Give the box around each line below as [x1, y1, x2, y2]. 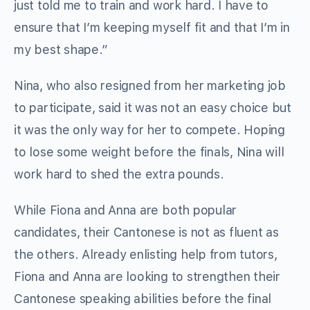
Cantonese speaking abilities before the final [14, 291, 272, 306]
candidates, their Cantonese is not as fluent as [14, 224, 279, 239]
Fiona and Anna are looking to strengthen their [14, 268, 280, 284]
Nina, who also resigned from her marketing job [14, 77, 286, 93]
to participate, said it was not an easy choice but [14, 100, 292, 115]
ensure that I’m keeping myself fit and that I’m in [14, 19, 291, 35]
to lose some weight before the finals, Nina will [14, 144, 284, 159]
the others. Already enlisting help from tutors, [14, 246, 277, 262]
